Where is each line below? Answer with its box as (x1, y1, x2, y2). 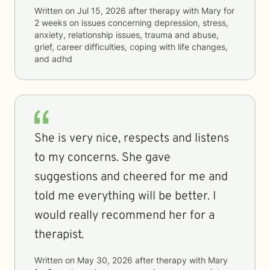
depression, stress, (154, 17, 228, 28)
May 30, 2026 (77, 255, 133, 265)
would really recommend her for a (34, 208, 215, 224)
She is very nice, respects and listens (34, 131, 229, 146)
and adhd (34, 54, 72, 64)
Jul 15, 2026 (77, 5, 126, 16)
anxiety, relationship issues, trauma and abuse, (34, 30, 219, 40)
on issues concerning (67, 17, 154, 28)
